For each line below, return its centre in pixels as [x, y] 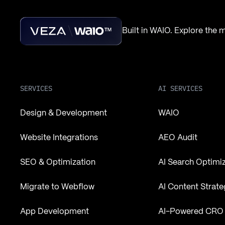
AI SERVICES [180, 89]
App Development [55, 212]
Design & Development [64, 114]
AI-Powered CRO [191, 212]
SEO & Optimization [58, 163]
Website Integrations [59, 138]
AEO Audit [178, 138]
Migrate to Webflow [58, 187]
